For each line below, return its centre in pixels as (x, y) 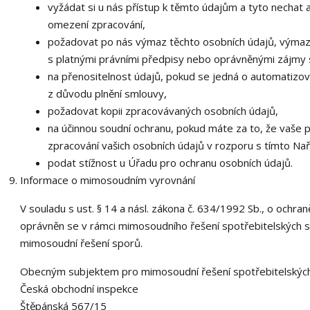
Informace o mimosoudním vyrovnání (107, 180)
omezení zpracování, (96, 24)
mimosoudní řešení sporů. (81, 243)
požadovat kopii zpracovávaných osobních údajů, (163, 111)
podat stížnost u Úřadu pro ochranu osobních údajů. (170, 163)
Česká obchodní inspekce (79, 289)
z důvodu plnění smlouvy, (107, 93)
